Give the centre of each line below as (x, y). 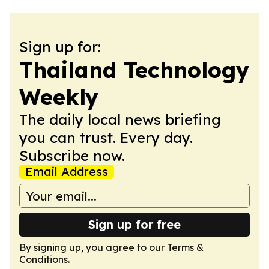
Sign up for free (134, 224)
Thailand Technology (134, 70)
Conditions (44, 259)
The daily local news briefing (120, 119)
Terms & (185, 247)
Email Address (67, 171)
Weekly (59, 97)
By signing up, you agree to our (93, 247)
